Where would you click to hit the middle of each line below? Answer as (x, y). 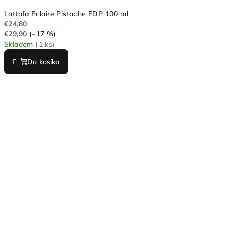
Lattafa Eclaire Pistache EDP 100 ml (66, 13)
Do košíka (44, 62)
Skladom (20, 44)
